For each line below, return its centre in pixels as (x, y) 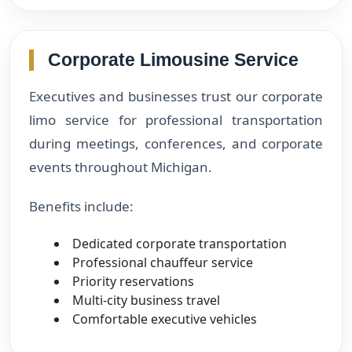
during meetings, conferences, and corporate (176, 143)
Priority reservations (133, 281)
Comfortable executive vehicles (165, 319)
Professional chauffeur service (163, 262)
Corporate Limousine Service (173, 59)
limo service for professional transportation (176, 119)
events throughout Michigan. (121, 167)
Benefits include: (81, 206)
